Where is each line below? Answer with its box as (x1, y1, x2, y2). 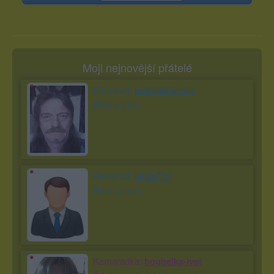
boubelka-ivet (144, 254, 202, 268)
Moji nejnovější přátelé (82, 59, 192, 75)
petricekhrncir (135, 83, 194, 97)
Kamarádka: (93, 254, 144, 267)
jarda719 (135, 168, 171, 182)
